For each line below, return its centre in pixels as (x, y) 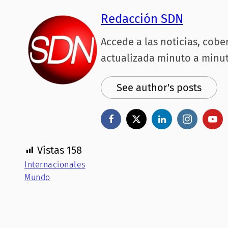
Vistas (51, 150)
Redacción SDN (142, 19)
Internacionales (55, 165)
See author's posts (159, 88)
